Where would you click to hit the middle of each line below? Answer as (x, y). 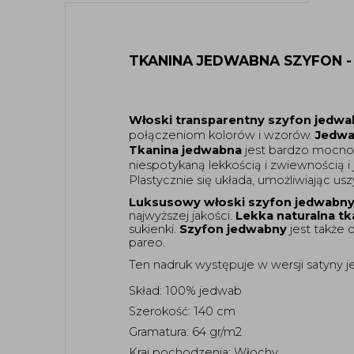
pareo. (149, 243)
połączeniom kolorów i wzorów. (222, 135)
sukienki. (153, 230)
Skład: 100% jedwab (185, 290)
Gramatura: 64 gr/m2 (185, 331)
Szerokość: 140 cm (182, 311)
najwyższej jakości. (182, 216)
